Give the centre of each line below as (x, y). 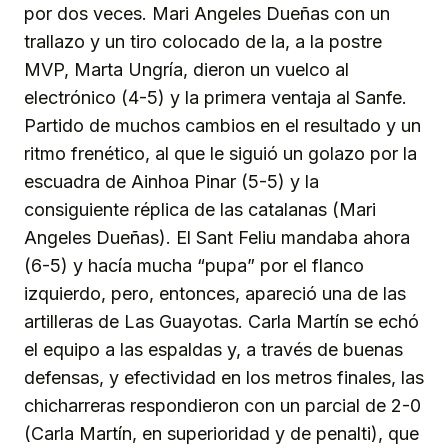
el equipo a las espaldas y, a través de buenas (213, 350)
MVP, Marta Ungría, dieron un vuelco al (186, 70)
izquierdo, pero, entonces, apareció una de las (215, 294)
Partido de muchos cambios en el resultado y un (222, 126)
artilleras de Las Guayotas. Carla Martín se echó (221, 322)
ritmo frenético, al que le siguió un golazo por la (220, 154)
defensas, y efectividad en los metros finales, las (224, 378)
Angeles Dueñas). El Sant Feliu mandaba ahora (217, 238)
